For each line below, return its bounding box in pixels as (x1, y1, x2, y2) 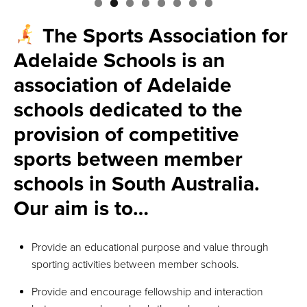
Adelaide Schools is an (14, 47, 225, 73)
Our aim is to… (14, 195, 149, 221)
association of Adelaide (14, 72, 232, 98)
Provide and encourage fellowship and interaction (32, 284, 263, 299)
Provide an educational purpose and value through (32, 240, 269, 254)
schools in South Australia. (14, 171, 260, 197)
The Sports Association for (37, 23, 288, 49)
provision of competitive (14, 121, 239, 147)
